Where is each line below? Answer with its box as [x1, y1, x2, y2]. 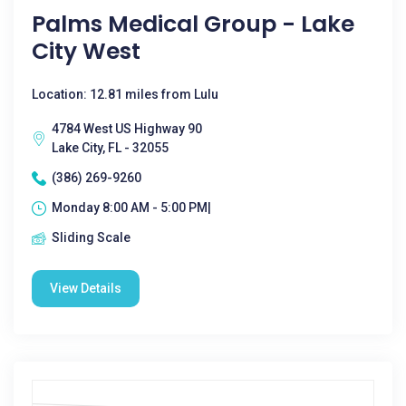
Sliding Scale [52, 230, 130, 245]
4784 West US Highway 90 [52, 121, 202, 136]
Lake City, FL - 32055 [52, 140, 169, 155]
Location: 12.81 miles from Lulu [32, 87, 218, 101]
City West [32, 35, 140, 67]
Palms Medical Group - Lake [32, 8, 354, 40]
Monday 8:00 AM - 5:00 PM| [52, 200, 211, 215]
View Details [50, 281, 121, 295]
